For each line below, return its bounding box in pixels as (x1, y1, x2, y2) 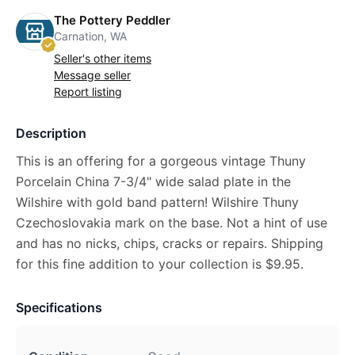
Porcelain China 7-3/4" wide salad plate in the (16, 173, 291, 189)
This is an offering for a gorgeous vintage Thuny (16, 152, 306, 169)
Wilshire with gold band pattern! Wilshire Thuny (16, 193, 299, 210)
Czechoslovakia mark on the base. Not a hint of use (16, 214, 327, 231)
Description (16, 124, 86, 141)
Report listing (54, 84, 122, 98)
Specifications (16, 299, 102, 315)
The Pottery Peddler (54, 12, 170, 28)
